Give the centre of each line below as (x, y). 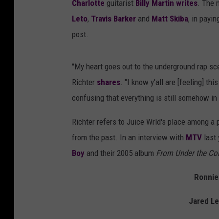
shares (109, 82)
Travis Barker (113, 19)
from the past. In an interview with (129, 138)
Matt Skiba (170, 19)
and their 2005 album (120, 153)
